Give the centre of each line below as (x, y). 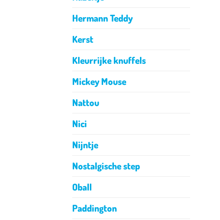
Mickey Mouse (99, 82)
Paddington (95, 208)
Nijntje (85, 145)
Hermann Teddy (102, 18)
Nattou (86, 103)
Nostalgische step (106, 166)
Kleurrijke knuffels (109, 60)
